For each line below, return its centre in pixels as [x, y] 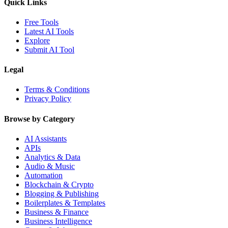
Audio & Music [50, 166]
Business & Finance [56, 212]
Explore [37, 40]
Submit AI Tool [49, 49]
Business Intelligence [58, 221]
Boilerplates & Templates [65, 203]
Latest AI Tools [49, 31]
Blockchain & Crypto [59, 184]
